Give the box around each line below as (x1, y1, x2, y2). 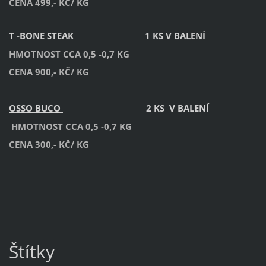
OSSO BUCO (8, 102, 63, 115)
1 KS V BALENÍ (73, 30, 205, 42)
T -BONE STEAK (8, 30, 74, 42)
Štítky (8, 239, 55, 264)
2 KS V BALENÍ (62, 102, 209, 115)
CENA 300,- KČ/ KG (8, 138, 89, 151)
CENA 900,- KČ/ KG (8, 66, 89, 78)
